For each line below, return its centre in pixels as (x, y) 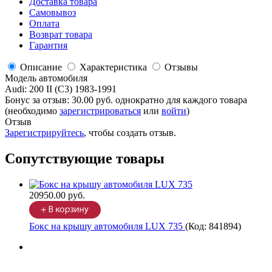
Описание (41, 67)
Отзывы (181, 67)
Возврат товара (61, 35)
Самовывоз (53, 13)
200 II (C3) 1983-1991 (73, 89)
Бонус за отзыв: (38, 100)
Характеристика (113, 67)
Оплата (44, 24)
